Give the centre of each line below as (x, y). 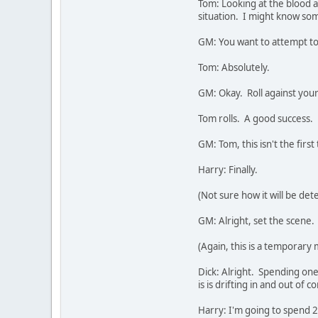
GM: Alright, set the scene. (256, 221)
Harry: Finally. (229, 170)
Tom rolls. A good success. (256, 119)
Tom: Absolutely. (234, 68)
